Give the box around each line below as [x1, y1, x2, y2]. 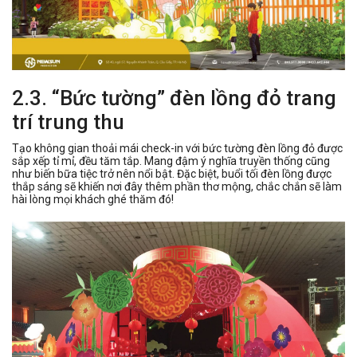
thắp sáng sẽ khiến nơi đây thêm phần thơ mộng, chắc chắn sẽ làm [12, 179, 342, 193]
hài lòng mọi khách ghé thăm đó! [12, 192, 174, 206]
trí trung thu [12, 109, 124, 134]
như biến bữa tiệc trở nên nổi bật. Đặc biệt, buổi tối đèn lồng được [12, 167, 331, 180]
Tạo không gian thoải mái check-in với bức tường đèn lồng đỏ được [12, 141, 343, 155]
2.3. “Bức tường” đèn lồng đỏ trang [12, 85, 336, 110]
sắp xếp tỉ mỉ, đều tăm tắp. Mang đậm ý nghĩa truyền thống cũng [12, 154, 330, 167]
